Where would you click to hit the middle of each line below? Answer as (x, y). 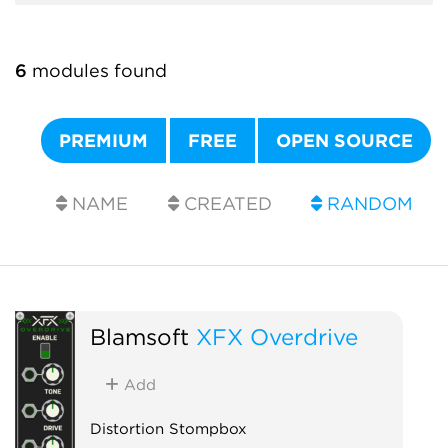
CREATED (225, 203)
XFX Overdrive (276, 336)
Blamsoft (139, 336)
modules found (97, 70)
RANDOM (368, 203)
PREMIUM (104, 140)
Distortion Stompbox (168, 428)
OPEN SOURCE (345, 140)
